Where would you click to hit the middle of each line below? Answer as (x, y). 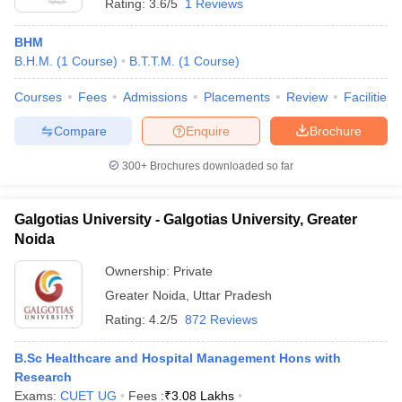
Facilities (368, 97)
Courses (38, 97)
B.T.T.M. (152, 61)
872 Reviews (221, 319)
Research (43, 377)
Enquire (208, 131)
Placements (237, 97)
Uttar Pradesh (232, 295)
